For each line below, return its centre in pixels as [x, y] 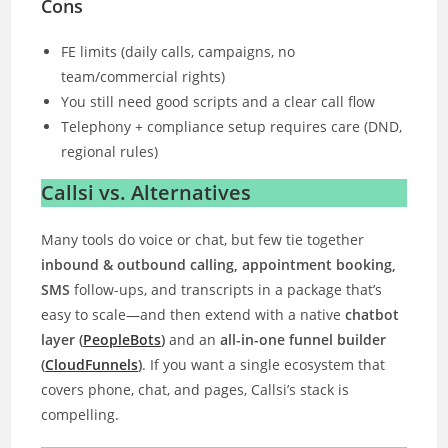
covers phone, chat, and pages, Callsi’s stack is [195, 389]
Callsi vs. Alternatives [146, 192]
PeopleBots [122, 339]
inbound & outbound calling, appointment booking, [219, 264]
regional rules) [110, 151]
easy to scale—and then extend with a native [193, 314]
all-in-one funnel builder [303, 339]
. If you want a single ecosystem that [264, 364]
